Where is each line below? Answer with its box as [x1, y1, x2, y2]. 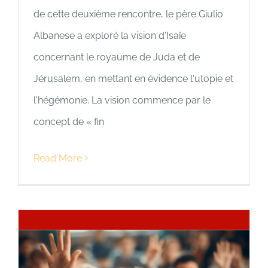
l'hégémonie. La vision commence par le [33, 94, 211, 106]
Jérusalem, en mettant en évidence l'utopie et [33, 72, 233, 84]
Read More [33, 152, 82, 164]
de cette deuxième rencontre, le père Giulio [33, 8, 223, 20]
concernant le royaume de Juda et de [33, 51, 200, 63]
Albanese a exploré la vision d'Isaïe [33, 29, 186, 41]
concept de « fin [33, 115, 104, 127]
